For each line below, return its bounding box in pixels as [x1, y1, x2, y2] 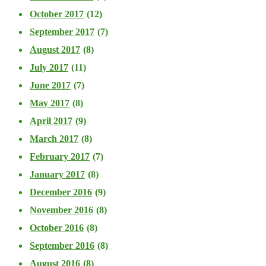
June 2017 [30, 80, 71, 90]
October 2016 [30, 222, 84, 233]
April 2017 [30, 115, 72, 126]
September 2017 [30, 26, 94, 37]
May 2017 [30, 97, 69, 108]
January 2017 [30, 169, 85, 179]
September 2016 [30, 240, 94, 251]
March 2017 [30, 133, 78, 144]
